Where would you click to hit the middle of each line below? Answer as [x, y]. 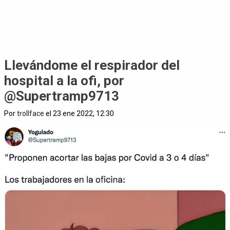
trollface [31, 113]
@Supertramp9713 [62, 96]
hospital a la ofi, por [64, 80]
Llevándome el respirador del [92, 65]
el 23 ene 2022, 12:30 [79, 113]
